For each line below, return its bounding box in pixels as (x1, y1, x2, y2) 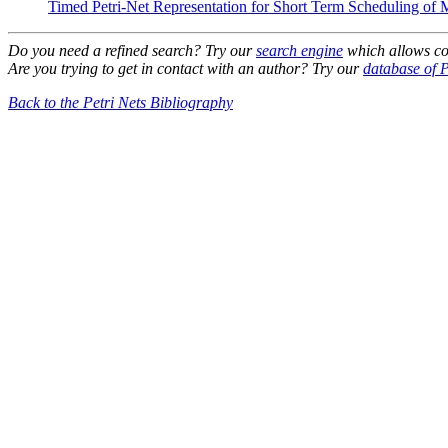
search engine (256, 41, 343, 59)
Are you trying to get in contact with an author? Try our (8, 59, 363, 77)
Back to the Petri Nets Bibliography (8, 93, 233, 111)
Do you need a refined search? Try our (8, 41, 256, 59)
